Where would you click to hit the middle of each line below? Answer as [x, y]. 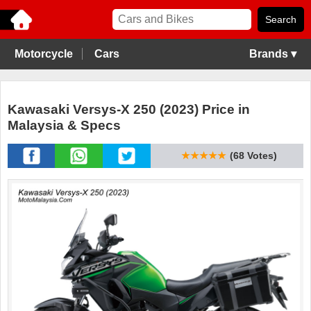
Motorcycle [44, 54]
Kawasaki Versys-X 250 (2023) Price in [129, 110]
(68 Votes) [253, 156]
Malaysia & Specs [64, 126]
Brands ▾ [273, 54]
